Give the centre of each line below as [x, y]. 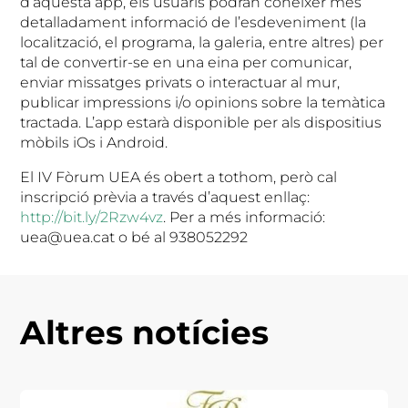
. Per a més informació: [245, 217]
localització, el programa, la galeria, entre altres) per [202, 42]
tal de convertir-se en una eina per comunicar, [186, 62]
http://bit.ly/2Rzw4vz [92, 217]
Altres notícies [145, 332]
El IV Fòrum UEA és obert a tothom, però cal [179, 177]
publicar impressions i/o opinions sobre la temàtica [203, 102]
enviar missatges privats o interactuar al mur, [180, 82]
